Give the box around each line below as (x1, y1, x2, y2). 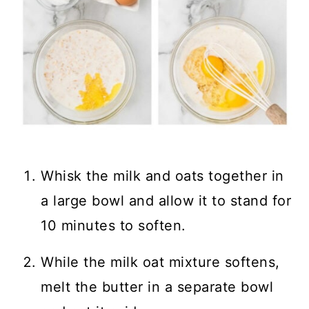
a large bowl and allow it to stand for (41, 192, 292, 209)
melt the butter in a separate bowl (41, 279, 274, 295)
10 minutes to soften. (41, 217, 191, 234)
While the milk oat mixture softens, (41, 254, 280, 270)
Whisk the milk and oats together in (41, 168, 284, 184)
